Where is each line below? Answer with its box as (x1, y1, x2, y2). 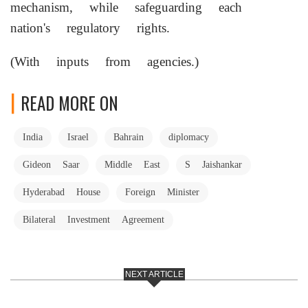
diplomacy (168, 131, 209, 142)
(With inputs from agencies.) (10, 53, 199, 69)
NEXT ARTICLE (124, 269, 184, 279)
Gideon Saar (23, 158, 80, 170)
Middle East (104, 158, 160, 170)
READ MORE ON (21, 89, 118, 115)
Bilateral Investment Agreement (23, 213, 164, 225)
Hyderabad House (23, 186, 100, 197)
